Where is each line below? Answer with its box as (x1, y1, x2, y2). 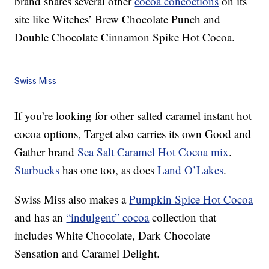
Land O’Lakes (157, 162, 224, 178)
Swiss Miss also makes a (14, 192, 130, 207)
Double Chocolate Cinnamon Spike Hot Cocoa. (14, 29, 235, 45)
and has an (14, 210, 67, 225)
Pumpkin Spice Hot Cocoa (129, 192, 253, 207)
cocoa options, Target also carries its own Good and (14, 126, 252, 142)
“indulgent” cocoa (66, 210, 150, 225)
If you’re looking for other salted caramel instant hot (14, 108, 252, 124)
